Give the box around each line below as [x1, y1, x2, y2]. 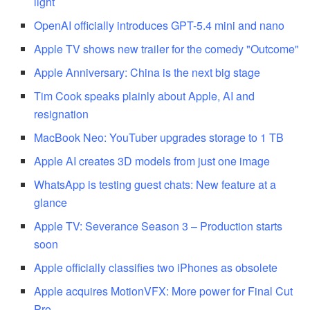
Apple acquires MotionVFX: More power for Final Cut [34, 282, 293, 299]
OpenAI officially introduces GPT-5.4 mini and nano [34, 17, 285, 33]
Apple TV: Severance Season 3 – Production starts [34, 217, 283, 234]
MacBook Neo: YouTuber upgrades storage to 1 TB [34, 129, 284, 145]
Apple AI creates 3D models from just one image [34, 152, 271, 169]
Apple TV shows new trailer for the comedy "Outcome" [34, 40, 300, 57]
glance [34, 194, 68, 210]
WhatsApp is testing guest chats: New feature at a [34, 176, 277, 192]
